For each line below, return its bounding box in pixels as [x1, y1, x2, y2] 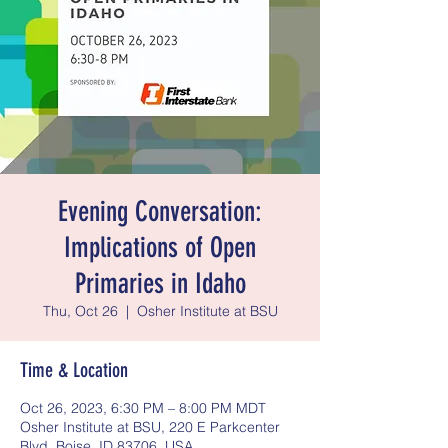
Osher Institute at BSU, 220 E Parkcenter [20, 418, 280, 436]
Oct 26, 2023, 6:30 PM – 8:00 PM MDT [20, 399, 266, 417]
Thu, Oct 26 [42, 302, 118, 320]
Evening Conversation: [58, 195, 262, 228]
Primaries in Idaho [74, 267, 246, 300]
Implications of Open [64, 231, 256, 264]
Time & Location [20, 358, 128, 382]
